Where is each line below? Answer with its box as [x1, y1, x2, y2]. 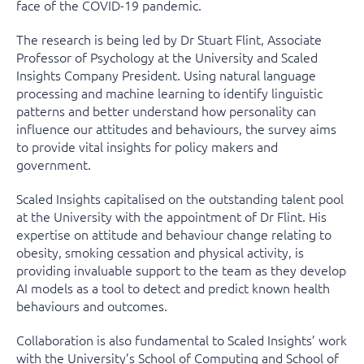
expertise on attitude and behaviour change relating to [16, 225, 331, 243]
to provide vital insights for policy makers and [16, 137, 278, 155]
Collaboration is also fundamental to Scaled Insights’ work [16, 331, 347, 349]
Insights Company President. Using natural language [16, 66, 316, 84]
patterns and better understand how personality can [16, 102, 316, 119]
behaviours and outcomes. [16, 297, 167, 314]
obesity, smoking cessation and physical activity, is [16, 243, 304, 261]
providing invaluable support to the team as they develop [16, 261, 346, 279]
